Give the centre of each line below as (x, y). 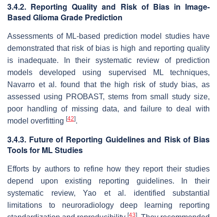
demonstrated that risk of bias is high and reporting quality (108, 48)
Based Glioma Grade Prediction (65, 17)
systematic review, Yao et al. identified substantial (108, 193)
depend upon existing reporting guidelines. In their (108, 181)
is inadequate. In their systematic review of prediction (108, 60)
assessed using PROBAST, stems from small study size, (108, 96)
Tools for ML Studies (45, 150)
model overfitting (37, 121)
